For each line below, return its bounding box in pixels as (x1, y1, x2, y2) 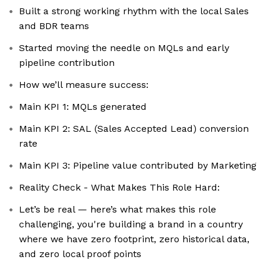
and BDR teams (19, 20, 89, 32)
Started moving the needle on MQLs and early (19, 42, 229, 54)
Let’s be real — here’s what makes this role (19, 204, 216, 216)
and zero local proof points (19, 248, 141, 260)
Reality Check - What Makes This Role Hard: (19, 182, 220, 194)
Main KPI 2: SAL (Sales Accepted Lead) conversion (19, 123, 249, 135)
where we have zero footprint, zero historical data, (19, 233, 249, 245)
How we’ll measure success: (19, 79, 148, 91)
